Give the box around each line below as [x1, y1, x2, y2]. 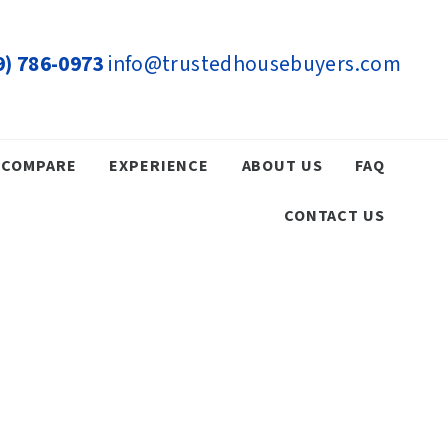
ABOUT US [241, 153, 323, 177]
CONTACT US [283, 203, 385, 227]
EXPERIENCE [109, 153, 210, 177]
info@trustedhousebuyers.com [108, 49, 401, 80]
